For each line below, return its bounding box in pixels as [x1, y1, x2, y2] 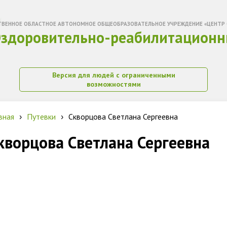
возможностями [86, 80, 141, 89]
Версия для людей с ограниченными [52, 70, 175, 80]
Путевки [27, 111, 56, 122]
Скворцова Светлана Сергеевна [68, 111, 178, 122]
